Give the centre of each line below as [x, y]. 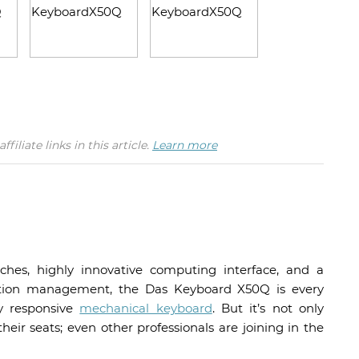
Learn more [185, 145]
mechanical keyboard [146, 308]
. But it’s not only [268, 308]
